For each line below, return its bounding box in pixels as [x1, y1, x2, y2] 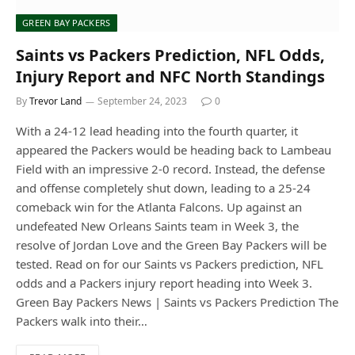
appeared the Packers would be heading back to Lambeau [16, 142, 331, 158]
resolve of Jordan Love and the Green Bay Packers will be [16, 237, 326, 254]
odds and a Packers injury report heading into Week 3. [16, 275, 312, 292]
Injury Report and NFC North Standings [16, 66, 325, 88]
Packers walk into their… [16, 313, 147, 330]
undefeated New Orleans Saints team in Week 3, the [16, 218, 299, 235]
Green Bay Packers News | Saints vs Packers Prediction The [16, 294, 338, 311]
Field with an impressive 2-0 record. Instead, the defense [16, 161, 325, 177]
